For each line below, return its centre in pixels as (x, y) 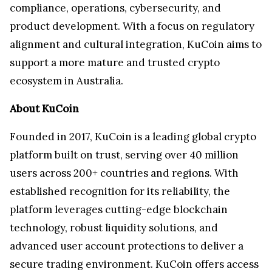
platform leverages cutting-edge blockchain (119, 210)
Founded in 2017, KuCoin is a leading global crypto (133, 137)
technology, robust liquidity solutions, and (114, 228)
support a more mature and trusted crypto (115, 63)
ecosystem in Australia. (66, 81)
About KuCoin (44, 109)
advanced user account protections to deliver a (127, 246)
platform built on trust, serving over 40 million (124, 155)
